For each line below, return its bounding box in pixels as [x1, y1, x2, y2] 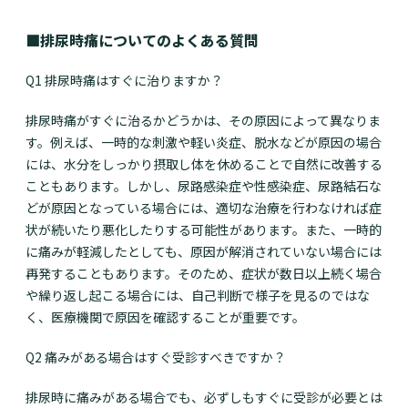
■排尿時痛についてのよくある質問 [25, 29, 259, 52]
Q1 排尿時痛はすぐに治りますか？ [25, 71, 223, 90]
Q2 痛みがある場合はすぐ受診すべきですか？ [25, 348, 286, 367]
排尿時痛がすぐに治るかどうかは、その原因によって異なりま [25, 111, 381, 130]
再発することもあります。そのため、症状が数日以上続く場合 [25, 264, 382, 283]
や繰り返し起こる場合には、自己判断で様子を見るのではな [25, 286, 370, 305]
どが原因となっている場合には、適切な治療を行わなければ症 [25, 199, 382, 218]
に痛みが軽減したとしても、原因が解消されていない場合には [25, 242, 382, 261]
